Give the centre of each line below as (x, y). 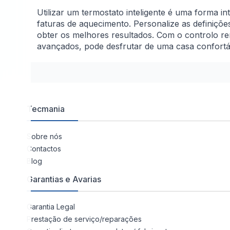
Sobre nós (44, 137)
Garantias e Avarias (64, 179)
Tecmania (46, 109)
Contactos (44, 149)
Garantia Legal (51, 207)
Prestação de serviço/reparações (84, 219)
